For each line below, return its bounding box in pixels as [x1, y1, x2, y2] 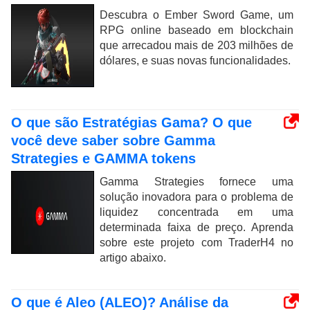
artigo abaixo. [100, 251, 166, 264]
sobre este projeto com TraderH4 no [100, 236, 293, 248]
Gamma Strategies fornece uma [100, 175, 293, 188]
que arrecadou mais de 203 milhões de [100, 39, 293, 51]
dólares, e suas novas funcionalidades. [100, 54, 291, 66]
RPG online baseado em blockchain [100, 24, 293, 36]
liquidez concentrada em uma [100, 206, 293, 218]
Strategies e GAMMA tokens [11, 150, 196, 166]
